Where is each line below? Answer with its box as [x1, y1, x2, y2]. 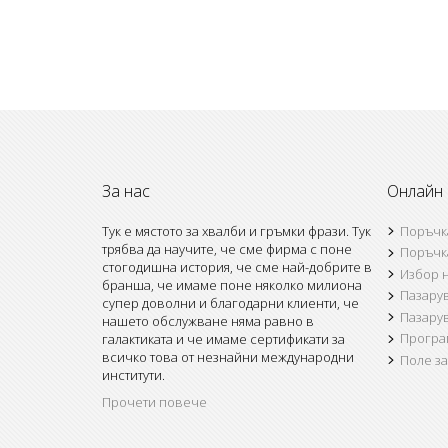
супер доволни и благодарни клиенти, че [102, 293, 359, 312]
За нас [102, 179, 150, 202]
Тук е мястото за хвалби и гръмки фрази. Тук [102, 221, 371, 240]
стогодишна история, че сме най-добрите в [102, 257, 372, 276]
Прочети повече [102, 392, 207, 411]
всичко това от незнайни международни [102, 347, 354, 366]
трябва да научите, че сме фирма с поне [102, 239, 352, 258]
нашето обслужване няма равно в [102, 311, 314, 330]
